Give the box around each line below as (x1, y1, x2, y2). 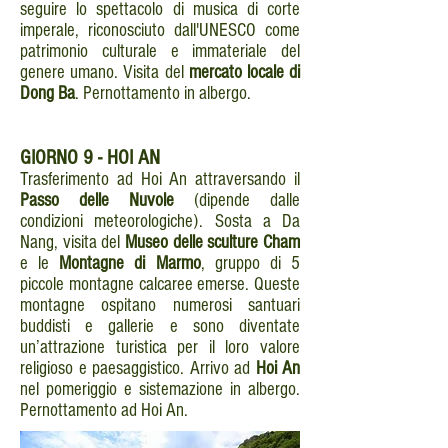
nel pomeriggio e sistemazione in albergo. (20, 379, 300, 400)
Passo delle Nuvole (20, 190, 194, 211)
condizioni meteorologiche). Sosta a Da (20, 211, 300, 232)
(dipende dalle (194, 190, 300, 211)
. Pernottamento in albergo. (75, 83, 251, 104)
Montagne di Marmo (59, 253, 201, 274)
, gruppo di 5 (200, 253, 301, 274)
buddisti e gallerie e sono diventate (20, 316, 300, 337)
